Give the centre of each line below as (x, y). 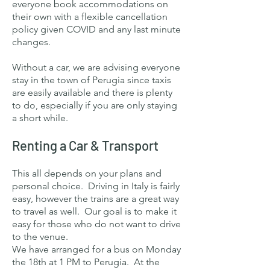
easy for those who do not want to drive (96, 224)
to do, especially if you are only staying (95, 105)
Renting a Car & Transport (85, 145)
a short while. (40, 118)
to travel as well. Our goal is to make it (94, 211)
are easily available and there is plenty (92, 93)
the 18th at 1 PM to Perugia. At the (86, 262)
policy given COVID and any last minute (96, 29)
